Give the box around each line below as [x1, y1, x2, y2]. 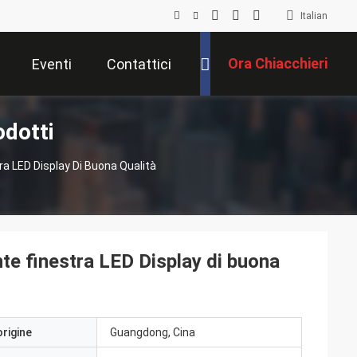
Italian [300, 10, 328, 22]
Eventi [32, 56, 72, 73]
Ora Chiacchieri [228, 55, 328, 72]
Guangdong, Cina [110, 326, 195, 339]
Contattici [107, 56, 171, 73]
